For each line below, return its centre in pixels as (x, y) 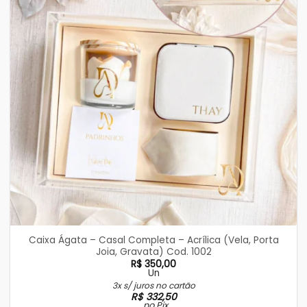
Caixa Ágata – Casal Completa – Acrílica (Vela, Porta (153, 240)
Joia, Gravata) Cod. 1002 (153, 251)
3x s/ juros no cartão (153, 285)
